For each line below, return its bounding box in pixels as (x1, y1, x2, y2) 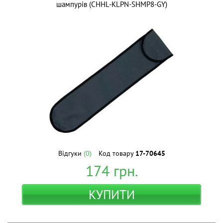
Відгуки (58, 149, 84, 158)
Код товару (98, 149, 135, 158)
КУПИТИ (88, 187, 135, 203)
